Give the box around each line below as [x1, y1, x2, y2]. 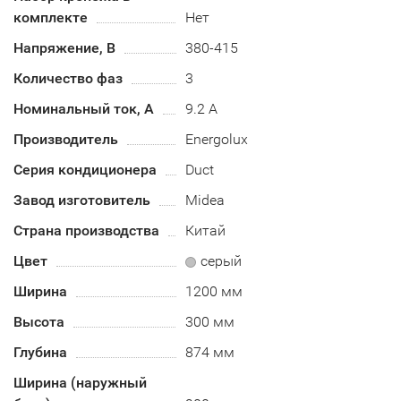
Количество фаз [13, 70, 123, 87]
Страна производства [13, 222, 159, 239]
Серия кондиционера [13, 161, 157, 178]
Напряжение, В [13, 39, 115, 56]
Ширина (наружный [13, 374, 147, 391]
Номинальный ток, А [13, 100, 154, 117]
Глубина [13, 344, 67, 361]
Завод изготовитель [13, 192, 150, 209]
